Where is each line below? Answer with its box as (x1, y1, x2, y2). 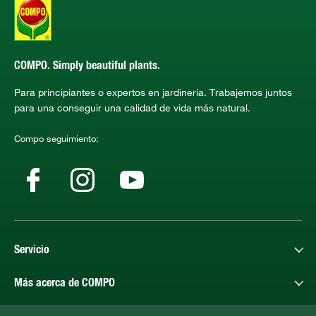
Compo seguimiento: (14, 133, 99, 144)
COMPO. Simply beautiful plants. (14, 61, 160, 73)
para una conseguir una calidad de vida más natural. (14, 102, 250, 114)
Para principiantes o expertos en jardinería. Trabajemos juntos (14, 86, 292, 99)
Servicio (14, 245, 49, 257)
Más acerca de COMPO (14, 279, 115, 290)
